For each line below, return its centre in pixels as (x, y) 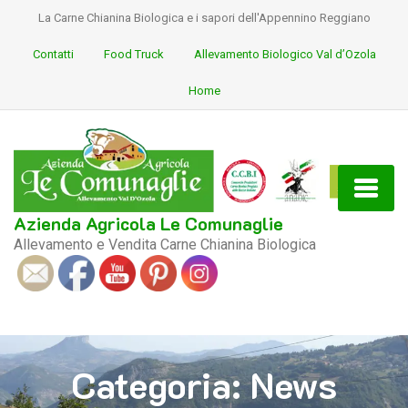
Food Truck (133, 54)
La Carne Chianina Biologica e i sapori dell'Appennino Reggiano (204, 18)
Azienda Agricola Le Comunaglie (148, 224)
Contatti (53, 54)
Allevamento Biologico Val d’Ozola (285, 54)
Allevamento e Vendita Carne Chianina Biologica (165, 245)
